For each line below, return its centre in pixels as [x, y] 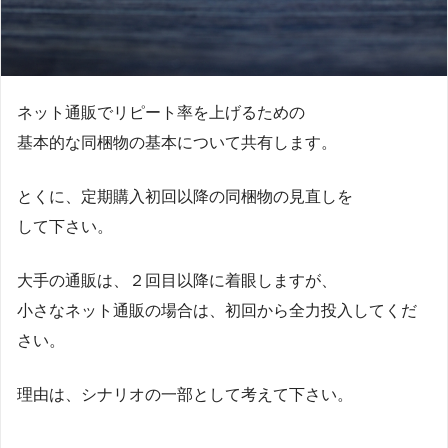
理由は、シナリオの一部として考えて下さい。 [185, 394]
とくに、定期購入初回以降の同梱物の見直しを [185, 196]
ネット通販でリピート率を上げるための [161, 112]
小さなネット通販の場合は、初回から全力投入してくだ [217, 310]
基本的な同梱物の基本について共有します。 [177, 142]
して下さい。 [65, 226]
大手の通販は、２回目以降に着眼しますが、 [177, 280]
